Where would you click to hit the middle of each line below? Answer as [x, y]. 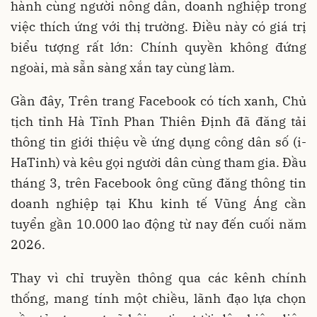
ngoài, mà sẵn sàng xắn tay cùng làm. [123, 68]
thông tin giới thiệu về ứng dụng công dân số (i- [158, 142]
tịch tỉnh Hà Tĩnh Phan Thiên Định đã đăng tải [158, 122]
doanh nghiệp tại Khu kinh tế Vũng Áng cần [158, 204]
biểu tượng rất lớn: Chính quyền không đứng [158, 47]
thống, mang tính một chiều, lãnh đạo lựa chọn [158, 299]
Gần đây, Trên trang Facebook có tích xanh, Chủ [158, 101]
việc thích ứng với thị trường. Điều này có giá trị [158, 27]
